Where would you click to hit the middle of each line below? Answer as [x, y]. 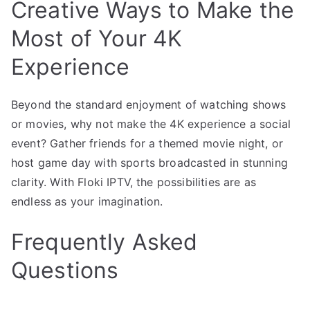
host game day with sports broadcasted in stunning [149, 163]
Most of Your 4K [97, 39]
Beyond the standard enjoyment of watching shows [149, 105]
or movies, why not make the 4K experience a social [151, 124]
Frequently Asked [104, 242]
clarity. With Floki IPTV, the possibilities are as [134, 182]
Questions [65, 271]
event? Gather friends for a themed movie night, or [147, 144]
